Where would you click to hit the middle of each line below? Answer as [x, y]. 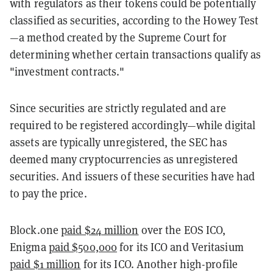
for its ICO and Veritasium [180, 247]
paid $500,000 [83, 247]
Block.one [35, 230]
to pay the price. [48, 193]
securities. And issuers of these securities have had [133, 176]
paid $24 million [100, 230]
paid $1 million [45, 264]
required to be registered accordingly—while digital [133, 125]
